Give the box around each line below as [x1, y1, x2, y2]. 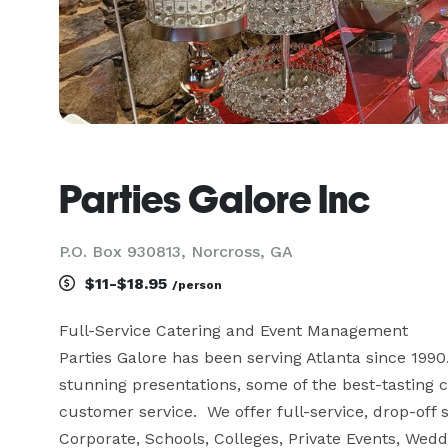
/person [172, 278, 222, 292]
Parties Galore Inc [59, 176, 370, 222]
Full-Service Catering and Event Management [59, 321, 408, 340]
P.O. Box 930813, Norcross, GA [59, 242, 293, 261]
